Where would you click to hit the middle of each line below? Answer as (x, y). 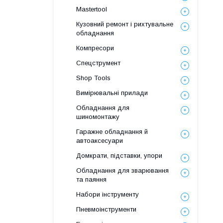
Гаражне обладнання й (112, 132)
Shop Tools (93, 78)
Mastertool (92, 9)
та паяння (91, 179)
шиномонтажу (98, 117)
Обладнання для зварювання (122, 170)
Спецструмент (98, 63)
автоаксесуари (100, 141)
